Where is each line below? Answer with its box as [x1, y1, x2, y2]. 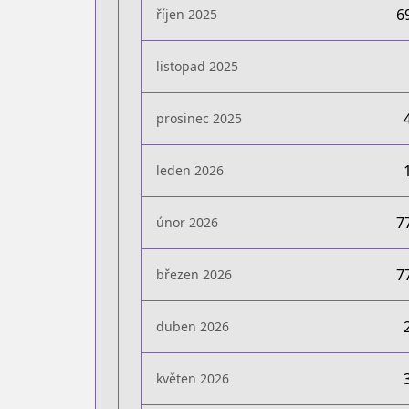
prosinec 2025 [156, 110, 242, 127]
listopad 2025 [156, 58, 238, 75]
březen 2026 [156, 266, 232, 283]
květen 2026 [156, 370, 229, 387]
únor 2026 [156, 214, 218, 231]
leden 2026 [156, 162, 224, 179]
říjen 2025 [156, 5, 217, 23]
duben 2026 [156, 318, 229, 335]
